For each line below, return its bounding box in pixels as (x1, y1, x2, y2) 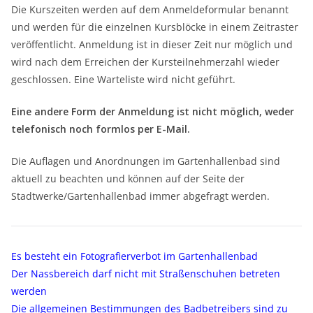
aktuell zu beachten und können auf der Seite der (11, 172, 245, 186)
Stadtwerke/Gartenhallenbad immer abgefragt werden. (11, 189, 270, 203)
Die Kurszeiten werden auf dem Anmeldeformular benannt (11, 3, 289, 17)
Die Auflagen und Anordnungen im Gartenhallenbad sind (11, 154, 280, 168)
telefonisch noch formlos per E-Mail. (11, 122, 190, 136)
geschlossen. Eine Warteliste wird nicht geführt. (11, 73, 235, 87)
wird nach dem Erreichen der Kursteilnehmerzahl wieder (11, 55, 279, 69)
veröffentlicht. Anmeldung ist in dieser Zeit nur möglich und (11, 38, 293, 52)
